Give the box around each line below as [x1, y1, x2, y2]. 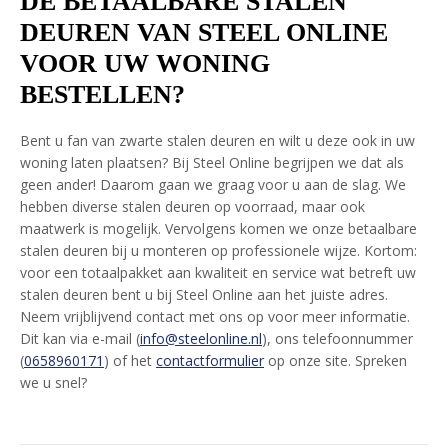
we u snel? [20, 373, 87, 392]
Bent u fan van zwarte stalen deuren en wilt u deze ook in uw [20, 131, 415, 150]
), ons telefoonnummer [262, 329, 413, 348]
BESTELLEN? [20, 80, 185, 109]
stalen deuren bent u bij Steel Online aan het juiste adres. [20, 285, 388, 304]
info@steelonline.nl [140, 329, 262, 348]
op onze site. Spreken [264, 351, 407, 370]
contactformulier [156, 351, 264, 370]
